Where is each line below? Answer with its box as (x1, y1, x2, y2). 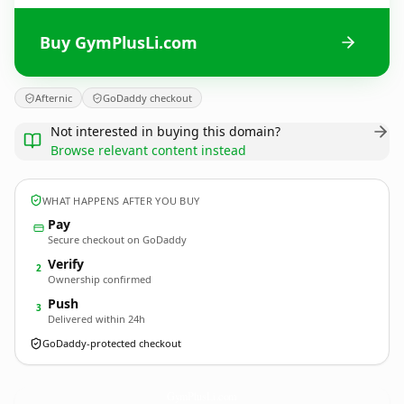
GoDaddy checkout (103, 91, 192, 105)
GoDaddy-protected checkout (42, 336, 181, 350)
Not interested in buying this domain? (50, 123, 280, 140)
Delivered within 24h (48, 312, 145, 326)
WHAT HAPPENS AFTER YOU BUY (42, 193, 200, 207)
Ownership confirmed (48, 272, 151, 286)
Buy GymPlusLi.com (40, 31, 197, 53)
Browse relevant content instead (50, 142, 246, 159)
